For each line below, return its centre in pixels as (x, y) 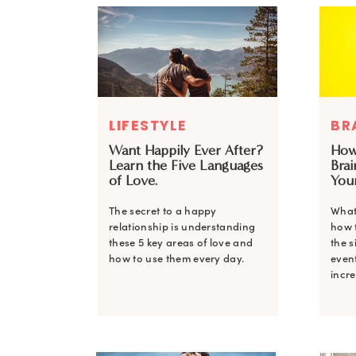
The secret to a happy (163, 211)
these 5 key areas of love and (181, 243)
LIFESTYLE (148, 126)
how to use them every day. (177, 259)
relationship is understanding (182, 227)
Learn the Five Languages (186, 165)
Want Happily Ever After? (186, 150)
